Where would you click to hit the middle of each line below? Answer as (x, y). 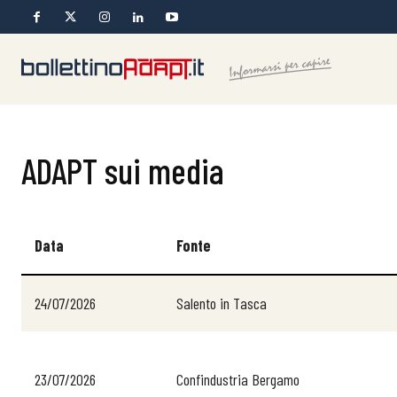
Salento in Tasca (222, 303)
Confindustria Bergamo (238, 379)
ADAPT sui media (123, 170)
